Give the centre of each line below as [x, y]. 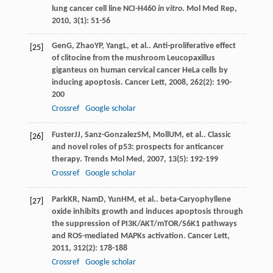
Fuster [63, 135]
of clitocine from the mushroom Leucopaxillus [133, 58]
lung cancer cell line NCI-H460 [105, 9]
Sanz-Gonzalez [111, 135]
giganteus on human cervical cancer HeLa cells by [140, 70]
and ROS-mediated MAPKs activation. [119, 236]
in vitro [170, 9]
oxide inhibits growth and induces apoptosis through [147, 211]
